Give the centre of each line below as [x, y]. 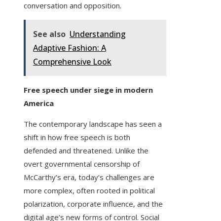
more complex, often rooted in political [89, 191]
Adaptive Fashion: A [70, 48]
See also [49, 34]
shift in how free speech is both [77, 137]
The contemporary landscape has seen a [93, 124]
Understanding [98, 34]
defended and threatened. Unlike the [86, 151]
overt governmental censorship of [82, 164]
